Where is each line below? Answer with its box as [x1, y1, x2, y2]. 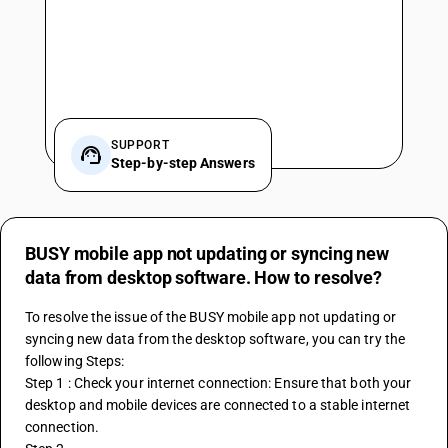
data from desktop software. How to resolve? [25, 267, 383, 288]
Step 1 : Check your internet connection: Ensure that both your [25, 375, 412, 391]
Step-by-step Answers [111, 155, 255, 171]
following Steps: [25, 353, 125, 369]
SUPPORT [111, 138, 170, 152]
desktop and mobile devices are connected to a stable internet [25, 397, 411, 413]
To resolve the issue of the [25, 309, 190, 325]
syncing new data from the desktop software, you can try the [25, 331, 405, 347]
